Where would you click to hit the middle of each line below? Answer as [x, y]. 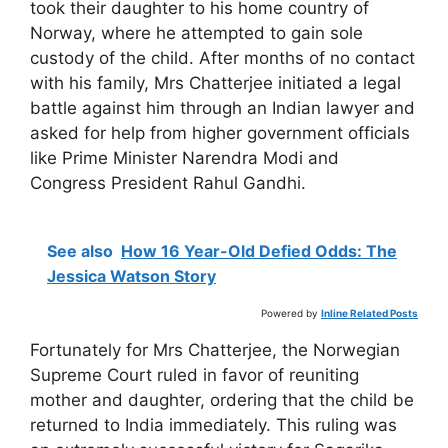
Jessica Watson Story [131, 275]
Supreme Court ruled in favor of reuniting [194, 374]
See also [80, 250]
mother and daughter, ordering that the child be [222, 399]
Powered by [289, 312]
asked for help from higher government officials [220, 133]
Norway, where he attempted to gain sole [196, 33]
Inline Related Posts [369, 312]
